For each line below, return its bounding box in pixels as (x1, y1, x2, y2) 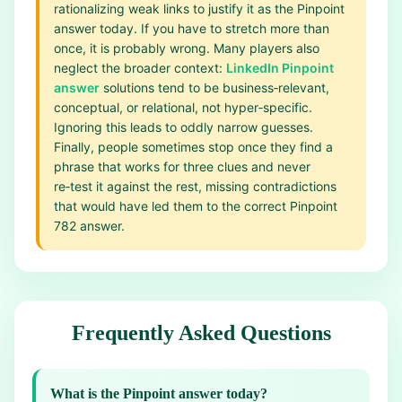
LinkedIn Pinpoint (226, 60, 334, 75)
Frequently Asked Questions (71, 321, 331, 345)
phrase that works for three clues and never (54, 159, 310, 174)
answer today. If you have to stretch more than (54, 21, 329, 36)
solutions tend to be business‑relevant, (100, 80, 329, 95)
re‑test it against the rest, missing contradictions (54, 179, 336, 194)
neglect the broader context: (54, 60, 226, 75)
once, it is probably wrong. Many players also (54, 40, 319, 56)
